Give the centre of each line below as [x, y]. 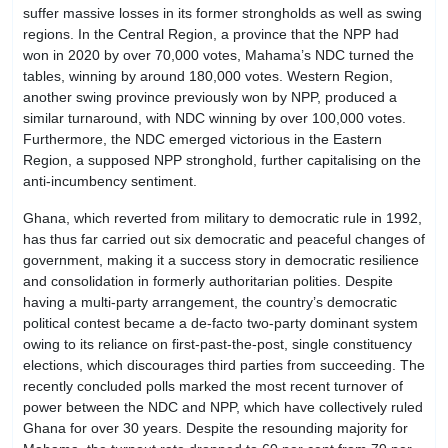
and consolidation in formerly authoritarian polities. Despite [208, 281]
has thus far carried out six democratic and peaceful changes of [224, 239]
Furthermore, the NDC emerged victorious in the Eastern [202, 138]
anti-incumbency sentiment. [112, 180]
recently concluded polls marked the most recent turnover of [213, 386]
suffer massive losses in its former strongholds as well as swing [222, 12]
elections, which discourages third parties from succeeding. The [224, 365]
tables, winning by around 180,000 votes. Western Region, [208, 75]
